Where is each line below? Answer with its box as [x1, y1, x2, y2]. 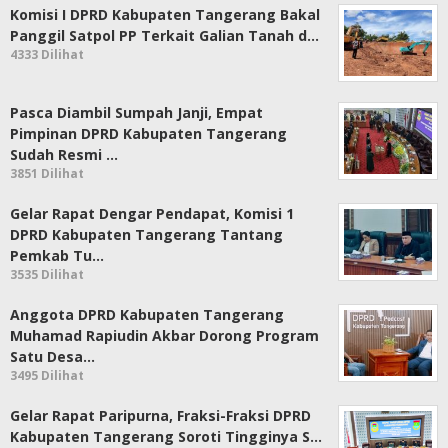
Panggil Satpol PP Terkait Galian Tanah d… [10, 26, 319, 46]
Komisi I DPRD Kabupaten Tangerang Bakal [10, 5, 320, 25]
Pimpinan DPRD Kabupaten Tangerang [10, 124, 287, 144]
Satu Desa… [10, 347, 95, 367]
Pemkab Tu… [10, 246, 104, 266]
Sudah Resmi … [10, 145, 118, 165]
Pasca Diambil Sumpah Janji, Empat [10, 103, 263, 123]
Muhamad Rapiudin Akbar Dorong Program [10, 326, 319, 346]
